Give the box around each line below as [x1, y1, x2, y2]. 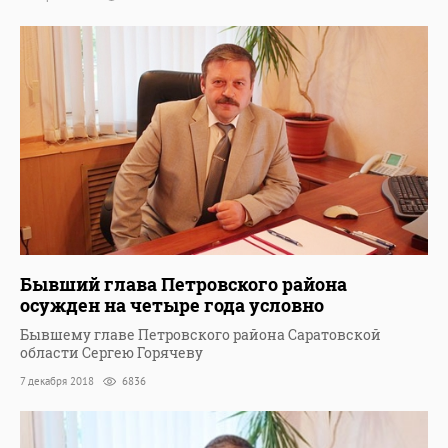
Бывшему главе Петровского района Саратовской [20, 325, 381, 345]
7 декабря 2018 [20, 374, 97, 389]
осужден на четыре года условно [20, 293, 324, 318]
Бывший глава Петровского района [20, 272, 347, 297]
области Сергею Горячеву [20, 343, 203, 363]
